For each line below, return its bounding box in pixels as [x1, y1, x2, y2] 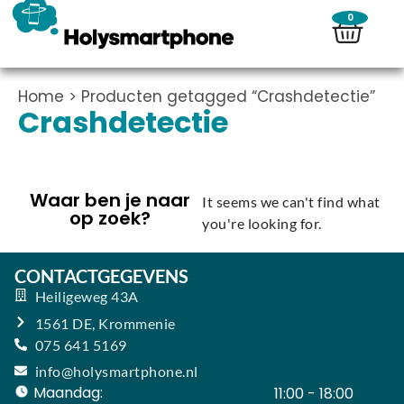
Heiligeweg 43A [34, 287, 139, 305]
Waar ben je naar [30, 188, 190, 213]
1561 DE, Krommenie [34, 314, 176, 332]
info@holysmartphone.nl [34, 363, 198, 380]
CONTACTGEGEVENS [14, 265, 188, 287]
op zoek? [69, 206, 151, 231]
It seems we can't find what [202, 193, 381, 210]
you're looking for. [202, 215, 322, 232]
